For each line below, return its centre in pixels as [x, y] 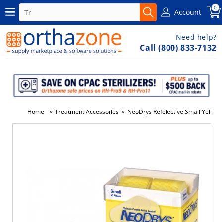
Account [188, 12]
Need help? [196, 37]
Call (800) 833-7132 [178, 48]
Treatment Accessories [87, 111]
